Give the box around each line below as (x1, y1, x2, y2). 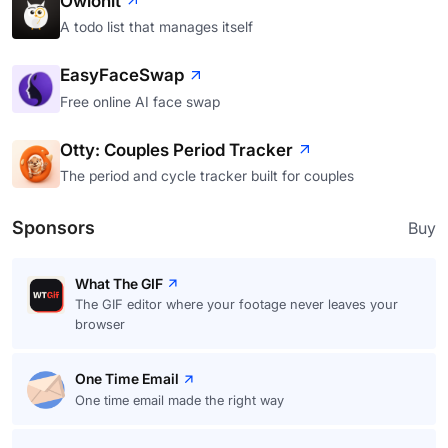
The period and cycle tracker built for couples (60, 167, 354, 185)
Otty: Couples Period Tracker (60, 139, 293, 160)
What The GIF (75, 275, 163, 293)
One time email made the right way (75, 391, 284, 408)
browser (75, 316, 125, 333)
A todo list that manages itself (60, 18, 253, 36)
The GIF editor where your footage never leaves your (75, 296, 398, 313)
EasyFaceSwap (60, 65, 184, 86)
